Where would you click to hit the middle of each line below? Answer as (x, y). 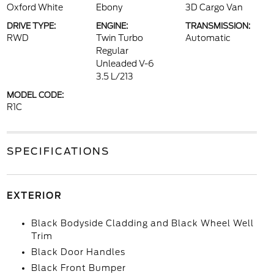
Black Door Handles (78, 252)
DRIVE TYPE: (31, 26)
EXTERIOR (34, 196)
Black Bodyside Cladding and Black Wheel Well (142, 224)
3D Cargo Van (214, 8)
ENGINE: (112, 26)
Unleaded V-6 (125, 64)
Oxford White (35, 8)
